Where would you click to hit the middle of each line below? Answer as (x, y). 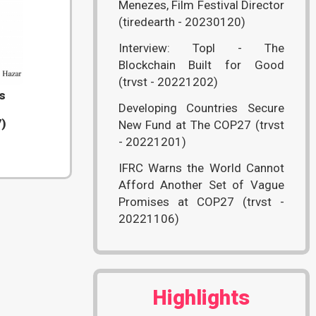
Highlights (201, 298)
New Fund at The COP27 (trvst (201, 125)
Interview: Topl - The (201, 48)
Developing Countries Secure (201, 108)
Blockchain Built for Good (201, 65)
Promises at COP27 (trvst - (201, 202)
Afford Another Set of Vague (201, 185)
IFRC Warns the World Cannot (201, 168)
